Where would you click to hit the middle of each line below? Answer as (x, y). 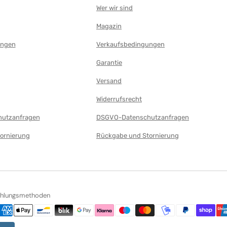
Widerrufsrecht (119, 99)
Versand (109, 81)
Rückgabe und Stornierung (138, 136)
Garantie (109, 63)
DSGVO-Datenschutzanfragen (143, 117)
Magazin (109, 26)
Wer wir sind (115, 8)
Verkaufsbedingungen (130, 44)
